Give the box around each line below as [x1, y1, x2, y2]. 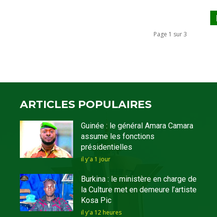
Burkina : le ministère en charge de [80, 174, 197, 184]
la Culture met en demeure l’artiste [80, 185, 197, 194]
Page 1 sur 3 [154, 30, 187, 38]
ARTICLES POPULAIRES [20, 97, 152, 111]
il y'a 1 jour [80, 155, 110, 163]
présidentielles [80, 142, 132, 152]
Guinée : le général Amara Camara [80, 121, 193, 130]
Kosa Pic [80, 195, 111, 205]
